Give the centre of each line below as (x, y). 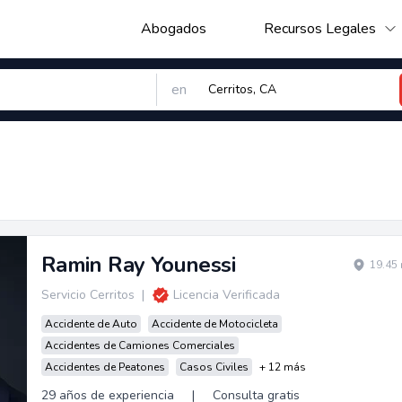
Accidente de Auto (91, 324)
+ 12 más (282, 367)
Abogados (174, 29)
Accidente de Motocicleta (214, 324)
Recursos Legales (320, 29)
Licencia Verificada (226, 295)
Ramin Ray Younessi (138, 265)
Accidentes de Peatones (105, 367)
